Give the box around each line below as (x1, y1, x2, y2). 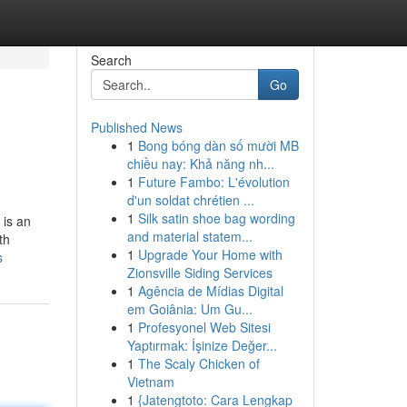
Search (90, 51, 132, 69)
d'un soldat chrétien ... (126, 191, 254, 209)
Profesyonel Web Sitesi (137, 318, 271, 336)
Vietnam (126, 372, 174, 391)
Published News (90, 118, 183, 136)
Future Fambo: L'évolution (137, 173, 290, 191)
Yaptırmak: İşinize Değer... (126, 336, 277, 354)
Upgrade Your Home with (137, 245, 283, 263)
